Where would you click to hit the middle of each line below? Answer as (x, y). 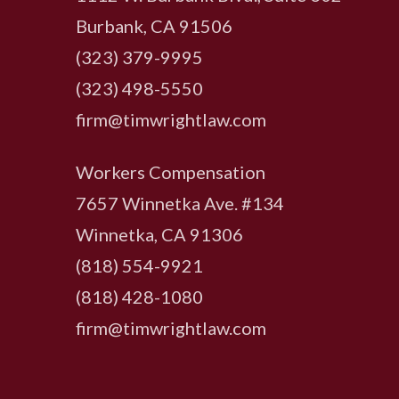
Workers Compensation (171, 172)
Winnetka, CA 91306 (160, 234)
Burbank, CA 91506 (155, 26)
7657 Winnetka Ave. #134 (180, 203)
